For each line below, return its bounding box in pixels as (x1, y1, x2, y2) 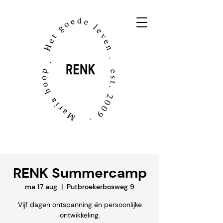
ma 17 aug (25, 182, 57, 191)
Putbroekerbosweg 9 (67, 182, 134, 191)
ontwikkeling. (59, 211, 100, 220)
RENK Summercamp (12, 164, 147, 182)
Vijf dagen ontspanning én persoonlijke (17, 200, 142, 209)
